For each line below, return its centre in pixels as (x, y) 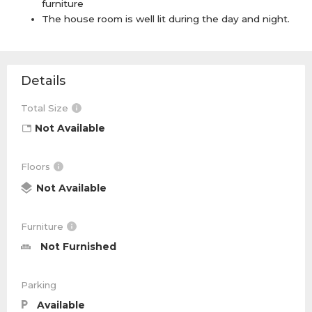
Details (43, 81)
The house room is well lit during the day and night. (166, 19)
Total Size (46, 108)
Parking (39, 285)
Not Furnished (76, 247)
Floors (37, 166)
